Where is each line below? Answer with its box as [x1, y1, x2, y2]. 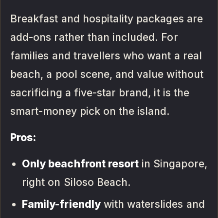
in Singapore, [139, 157, 207, 170]
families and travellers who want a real [10, 49, 202, 62]
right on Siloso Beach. [22, 176, 131, 188]
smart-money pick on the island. [10, 105, 170, 117]
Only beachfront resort [22, 157, 139, 170]
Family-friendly [22, 198, 101, 210]
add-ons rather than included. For [10, 31, 178, 43]
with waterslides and [100, 198, 205, 210]
